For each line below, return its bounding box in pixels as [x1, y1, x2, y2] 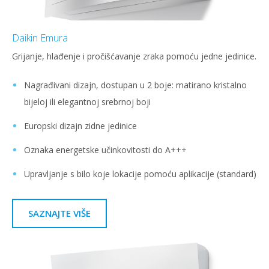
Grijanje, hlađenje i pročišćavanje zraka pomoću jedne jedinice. [12, 50, 256, 62]
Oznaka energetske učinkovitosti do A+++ [24, 144, 187, 156]
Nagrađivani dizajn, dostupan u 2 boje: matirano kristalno [24, 79, 247, 91]
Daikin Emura [12, 31, 68, 44]
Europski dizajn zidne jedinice [24, 119, 137, 131]
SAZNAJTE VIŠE [28, 207, 91, 219]
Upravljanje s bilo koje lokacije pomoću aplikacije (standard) [24, 168, 256, 180]
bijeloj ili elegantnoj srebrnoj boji [24, 95, 151, 107]
